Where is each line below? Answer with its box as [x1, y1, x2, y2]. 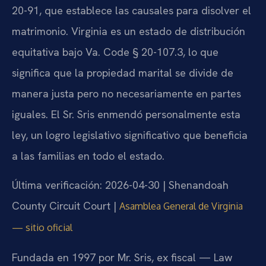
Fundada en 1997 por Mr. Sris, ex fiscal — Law [12, 250, 232, 264]
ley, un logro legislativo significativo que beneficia [12, 128, 248, 142]
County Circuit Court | [12, 199, 119, 213]
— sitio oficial [12, 221, 72, 234]
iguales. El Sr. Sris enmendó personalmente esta [12, 107, 240, 121]
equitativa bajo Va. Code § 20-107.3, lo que [12, 45, 218, 59]
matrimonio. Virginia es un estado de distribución [12, 24, 245, 38]
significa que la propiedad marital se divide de [12, 65, 233, 80]
